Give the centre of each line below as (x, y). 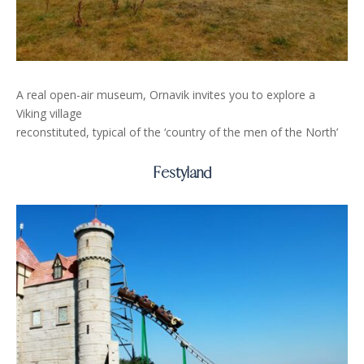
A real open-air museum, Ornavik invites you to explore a (166, 94)
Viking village (49, 113)
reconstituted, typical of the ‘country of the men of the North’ (177, 132)
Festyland (182, 172)
